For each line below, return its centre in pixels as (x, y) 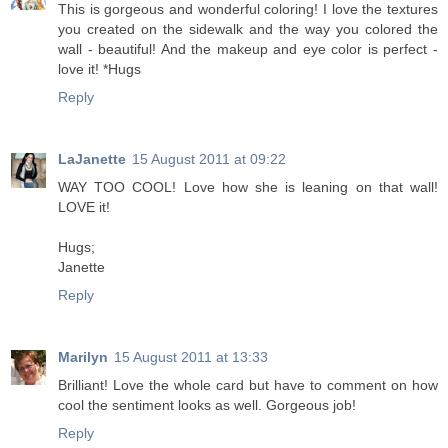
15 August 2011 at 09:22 (209, 158)
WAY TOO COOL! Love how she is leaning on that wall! (248, 186)
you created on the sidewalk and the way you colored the (248, 28)
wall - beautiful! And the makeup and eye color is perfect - (248, 48)
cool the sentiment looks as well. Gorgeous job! (207, 404)
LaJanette (92, 158)
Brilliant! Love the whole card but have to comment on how (248, 384)
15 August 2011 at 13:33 (191, 356)
